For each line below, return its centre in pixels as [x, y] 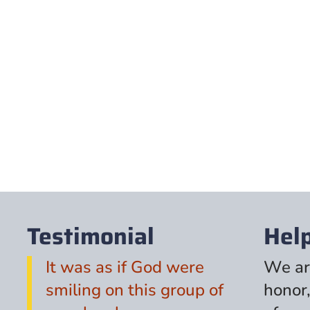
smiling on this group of [135, 290]
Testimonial [91, 237]
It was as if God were [125, 267]
